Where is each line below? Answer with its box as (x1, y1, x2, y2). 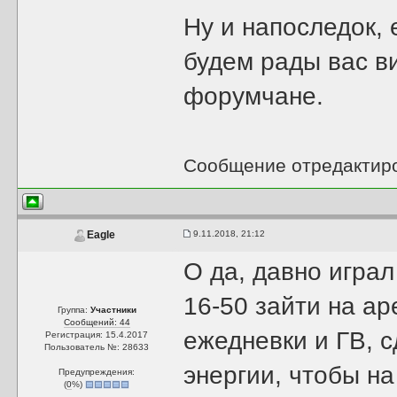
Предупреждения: (58, 367, 136, 377)
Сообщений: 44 (63, 317, 130, 327)
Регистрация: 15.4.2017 (45, 330, 149, 339)
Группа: (57, 305, 90, 315)
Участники (90, 305, 136, 315)
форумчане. (183, 82, 324, 111)
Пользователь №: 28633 (44, 342, 150, 352)
